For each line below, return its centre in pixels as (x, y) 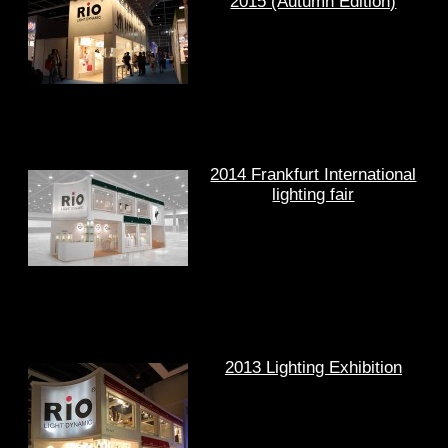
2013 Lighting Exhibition (313, 368)
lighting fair (313, 195)
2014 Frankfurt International (313, 175)
